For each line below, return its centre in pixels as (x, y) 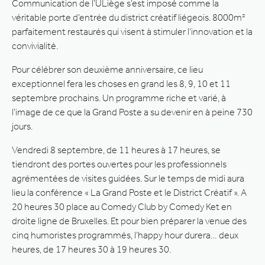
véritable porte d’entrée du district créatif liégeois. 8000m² (129, 17)
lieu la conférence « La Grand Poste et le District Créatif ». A (129, 192)
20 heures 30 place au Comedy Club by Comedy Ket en (122, 206)
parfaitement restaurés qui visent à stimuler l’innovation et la (132, 31)
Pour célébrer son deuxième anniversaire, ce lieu (107, 69)
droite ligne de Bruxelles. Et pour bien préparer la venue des (129, 221)
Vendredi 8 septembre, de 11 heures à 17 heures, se (116, 150)
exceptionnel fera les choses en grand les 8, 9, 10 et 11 (121, 83)
